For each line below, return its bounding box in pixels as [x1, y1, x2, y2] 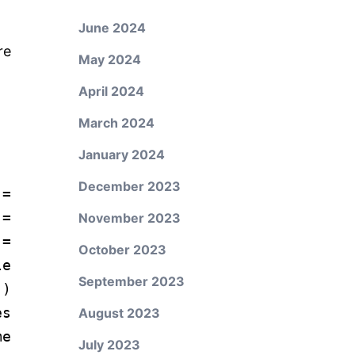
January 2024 [78, 147, 165, 162]
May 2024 [78, 52, 141, 67]
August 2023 [78, 305, 160, 321]
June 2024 [78, 20, 146, 36]
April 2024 [78, 83, 144, 99]
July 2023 [78, 337, 140, 353]
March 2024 [78, 115, 155, 131]
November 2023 [78, 210, 181, 226]
